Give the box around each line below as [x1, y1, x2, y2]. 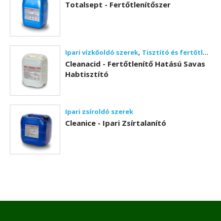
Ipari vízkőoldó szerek [65, 48, 138, 57]
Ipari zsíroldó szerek [65, 107, 133, 116]
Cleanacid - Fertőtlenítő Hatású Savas [65, 59, 205, 69]
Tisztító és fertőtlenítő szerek [142, 48, 203, 57]
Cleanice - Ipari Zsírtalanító [65, 117, 166, 128]
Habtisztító [65, 69, 109, 79]
